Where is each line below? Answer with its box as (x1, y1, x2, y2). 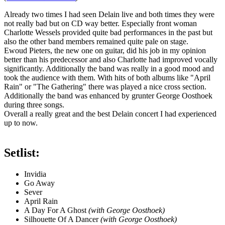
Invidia (24, 170, 46, 179)
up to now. (4, 118, 38, 127)
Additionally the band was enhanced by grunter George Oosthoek (4, 91, 212, 100)
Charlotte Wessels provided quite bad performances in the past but (4, 28, 212, 37)
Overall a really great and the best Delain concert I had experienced (4, 109, 216, 118)
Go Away (24, 179, 55, 188)
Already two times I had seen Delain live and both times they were (4, 10, 214, 19)
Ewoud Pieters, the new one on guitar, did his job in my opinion (4, 46, 206, 55)
